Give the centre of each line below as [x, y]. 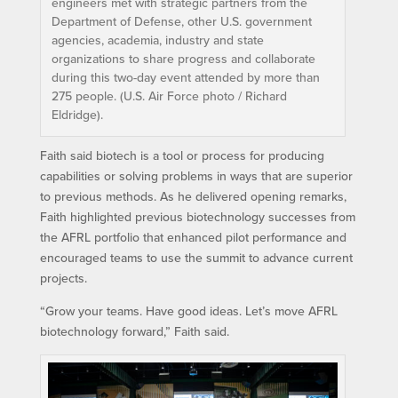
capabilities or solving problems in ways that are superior [196, 175]
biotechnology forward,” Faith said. [134, 331]
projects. [63, 278]
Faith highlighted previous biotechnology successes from [197, 216]
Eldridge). [77, 114]
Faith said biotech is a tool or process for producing [182, 155]
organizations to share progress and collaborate [183, 58]
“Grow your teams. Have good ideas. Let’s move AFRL [188, 310]
